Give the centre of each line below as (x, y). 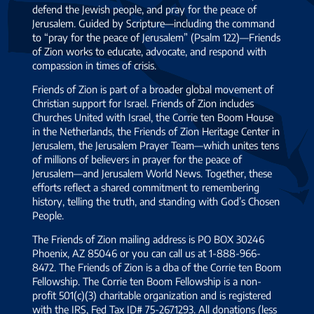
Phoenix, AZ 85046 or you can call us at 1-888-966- (147, 253)
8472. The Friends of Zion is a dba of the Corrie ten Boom (157, 267)
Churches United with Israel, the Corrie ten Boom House (153, 117)
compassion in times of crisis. (95, 65)
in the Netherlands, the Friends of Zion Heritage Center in (156, 131)
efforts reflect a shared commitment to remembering (146, 187)
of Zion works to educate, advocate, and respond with (150, 51)
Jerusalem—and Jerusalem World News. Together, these (152, 173)
